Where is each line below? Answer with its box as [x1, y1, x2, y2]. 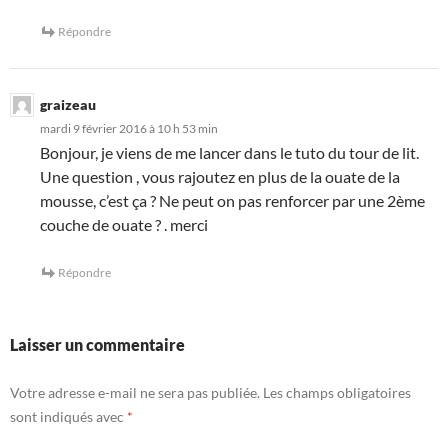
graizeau [40, 95, 96, 113]
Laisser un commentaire [10, 334, 185, 354]
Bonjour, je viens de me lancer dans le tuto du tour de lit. [40, 142, 419, 162]
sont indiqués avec [10, 407, 127, 425]
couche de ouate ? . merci [40, 214, 208, 234]
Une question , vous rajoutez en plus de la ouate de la [40, 166, 400, 186]
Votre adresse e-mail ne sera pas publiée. [10, 383, 260, 401]
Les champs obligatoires [263, 383, 411, 401]
